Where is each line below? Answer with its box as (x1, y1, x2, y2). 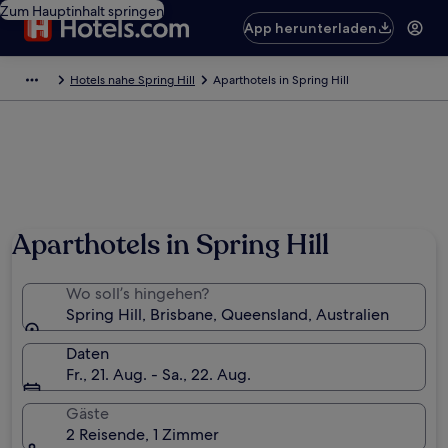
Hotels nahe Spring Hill (70, 72, 195, 88)
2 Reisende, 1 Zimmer (66, 424, 219, 445)
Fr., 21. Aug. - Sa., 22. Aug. (66, 364, 251, 385)
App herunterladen (244, 19, 378, 37)
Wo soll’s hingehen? (66, 283, 209, 304)
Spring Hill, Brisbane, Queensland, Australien (66, 304, 389, 325)
